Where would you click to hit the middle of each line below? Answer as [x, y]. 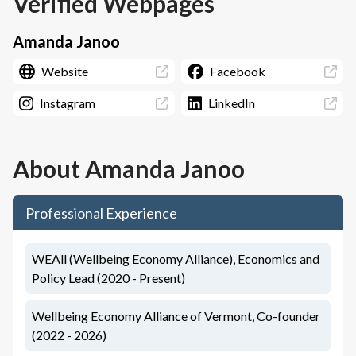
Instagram [67, 103]
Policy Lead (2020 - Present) [108, 278]
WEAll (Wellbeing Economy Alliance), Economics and [176, 259]
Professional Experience [101, 213]
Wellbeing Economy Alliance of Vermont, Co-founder [176, 316]
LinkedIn [231, 103]
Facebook [238, 71]
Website [65, 71]
